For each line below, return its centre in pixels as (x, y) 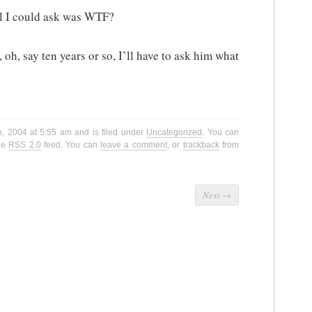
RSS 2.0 (25, 145)
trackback (201, 145)
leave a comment (134, 145)
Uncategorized (174, 133)
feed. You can (71, 145)
